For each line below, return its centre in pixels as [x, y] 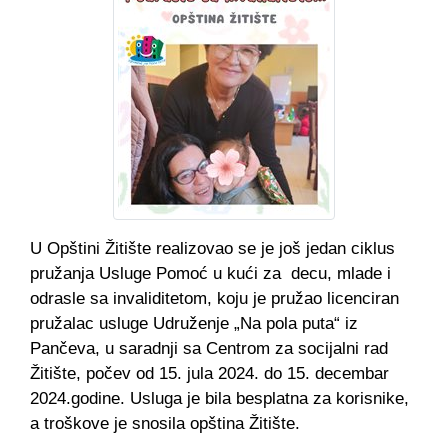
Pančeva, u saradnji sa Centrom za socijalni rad [209, 348]
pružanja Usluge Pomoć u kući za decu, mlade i [210, 273]
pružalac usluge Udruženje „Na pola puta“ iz [194, 323]
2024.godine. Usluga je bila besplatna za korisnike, [219, 398]
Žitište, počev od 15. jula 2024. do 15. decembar [209, 373]
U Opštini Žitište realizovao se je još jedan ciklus [212, 248]
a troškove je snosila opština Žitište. [165, 423]
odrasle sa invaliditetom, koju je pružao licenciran [214, 298]
